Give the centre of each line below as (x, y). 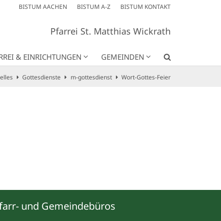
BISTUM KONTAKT (146, 7)
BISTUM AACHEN (43, 7)
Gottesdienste (41, 77)
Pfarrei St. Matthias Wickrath (110, 31)
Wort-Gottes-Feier (146, 77)
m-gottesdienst (91, 77)
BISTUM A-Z (94, 7)
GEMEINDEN (123, 56)
